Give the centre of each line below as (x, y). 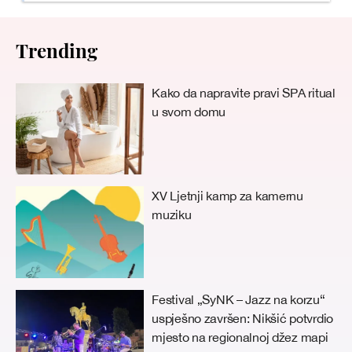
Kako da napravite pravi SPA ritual (244, 92)
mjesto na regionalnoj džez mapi (240, 337)
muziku (172, 215)
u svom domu (189, 111)
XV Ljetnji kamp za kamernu (227, 196)
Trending (57, 50)
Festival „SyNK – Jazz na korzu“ (238, 300)
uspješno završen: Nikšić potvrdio (242, 319)
